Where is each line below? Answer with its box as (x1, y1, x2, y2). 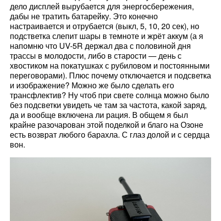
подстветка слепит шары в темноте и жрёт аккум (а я (10, 30, 203, 42)
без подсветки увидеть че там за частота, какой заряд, (10, 99, 207, 111)
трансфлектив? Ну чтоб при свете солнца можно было (10, 89, 209, 101)
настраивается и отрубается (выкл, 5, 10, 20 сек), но (10, 20, 199, 32)
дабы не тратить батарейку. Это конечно (10, 10, 158, 22)
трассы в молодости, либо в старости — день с (10, 50, 182, 62)
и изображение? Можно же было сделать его (10, 79, 174, 91)
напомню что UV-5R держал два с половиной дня (10, 40, 191, 52)
